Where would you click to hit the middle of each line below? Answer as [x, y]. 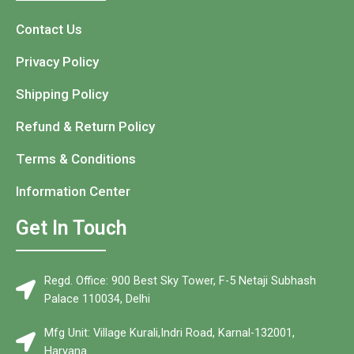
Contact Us [49, 29]
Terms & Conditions [76, 158]
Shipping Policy [62, 94]
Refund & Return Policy [85, 126]
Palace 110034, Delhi [98, 298]
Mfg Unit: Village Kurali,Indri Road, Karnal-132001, [170, 332]
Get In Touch [72, 228]
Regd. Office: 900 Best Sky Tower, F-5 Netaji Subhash [181, 280]
